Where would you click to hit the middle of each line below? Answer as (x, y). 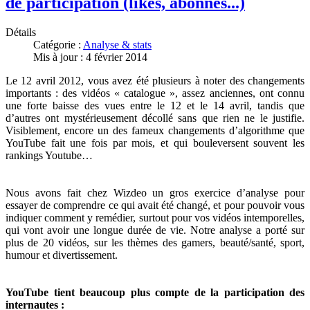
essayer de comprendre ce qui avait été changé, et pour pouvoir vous (155, 205)
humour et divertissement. (62, 255)
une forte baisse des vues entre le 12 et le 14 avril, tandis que (155, 105)
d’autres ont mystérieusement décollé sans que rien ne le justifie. (155, 118)
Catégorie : (58, 44)
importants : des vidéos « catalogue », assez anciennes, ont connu (155, 93)
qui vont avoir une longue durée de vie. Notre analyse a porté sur (155, 230)
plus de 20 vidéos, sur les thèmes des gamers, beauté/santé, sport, (155, 242)
